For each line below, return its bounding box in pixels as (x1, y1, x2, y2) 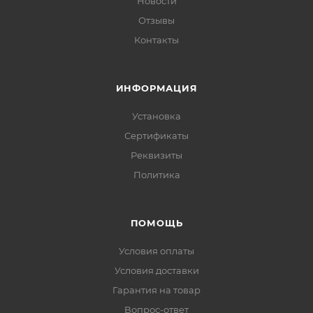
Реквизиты (131, 149, 182, 161)
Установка (132, 110, 181, 122)
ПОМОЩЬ (130, 217, 183, 228)
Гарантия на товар (112, 284, 201, 296)
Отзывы (138, 14, 175, 26)
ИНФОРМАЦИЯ (115, 82, 198, 94)
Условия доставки (114, 264, 199, 276)
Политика (133, 168, 180, 180)
